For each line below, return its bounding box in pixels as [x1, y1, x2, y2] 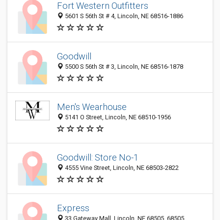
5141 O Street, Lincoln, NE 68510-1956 [63, 113, 171, 121]
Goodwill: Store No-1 [57, 152, 138, 163]
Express [57, 203, 89, 214]
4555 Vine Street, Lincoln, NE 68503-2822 [63, 164, 179, 172]
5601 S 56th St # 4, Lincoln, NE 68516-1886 [63, 12, 183, 20]
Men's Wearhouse [57, 102, 127, 112]
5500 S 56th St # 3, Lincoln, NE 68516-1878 [63, 63, 183, 71]
